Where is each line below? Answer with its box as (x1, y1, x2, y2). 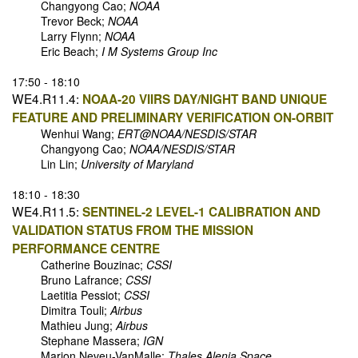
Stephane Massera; (12, 332, 143, 349)
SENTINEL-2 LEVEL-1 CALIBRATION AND (82, 203, 320, 221)
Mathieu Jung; (12, 317, 116, 334)
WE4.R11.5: (12, 202, 79, 221)
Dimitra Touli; (12, 302, 110, 319)
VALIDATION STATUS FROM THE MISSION (12, 221, 253, 240)
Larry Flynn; (12, 28, 105, 45)
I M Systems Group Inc (101, 43, 217, 60)
